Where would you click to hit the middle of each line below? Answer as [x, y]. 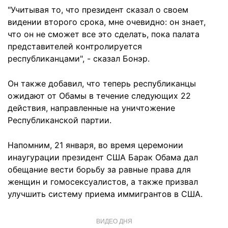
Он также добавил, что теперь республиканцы [102, 83]
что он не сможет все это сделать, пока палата [104, 34]
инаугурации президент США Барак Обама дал [103, 157]
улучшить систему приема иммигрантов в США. [105, 194]
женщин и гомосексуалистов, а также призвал [103, 182]
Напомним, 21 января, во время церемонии [95, 145]
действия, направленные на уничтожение [91, 108]
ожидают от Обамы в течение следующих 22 [99, 96]
